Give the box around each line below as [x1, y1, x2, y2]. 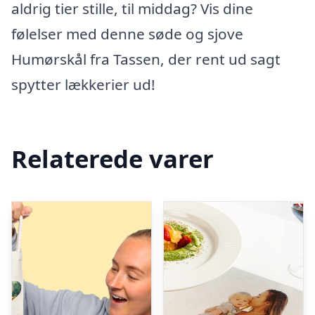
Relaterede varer [11, 141, 214, 175]
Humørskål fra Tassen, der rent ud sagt [11, 49, 281, 69]
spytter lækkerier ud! [11, 75, 155, 94]
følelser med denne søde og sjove [11, 24, 243, 44]
